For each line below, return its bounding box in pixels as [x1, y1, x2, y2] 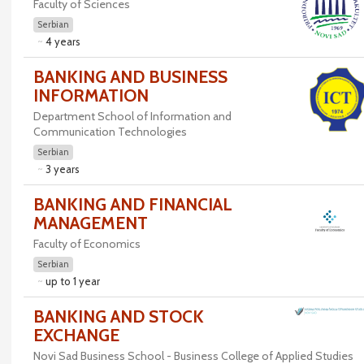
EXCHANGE [32, 325, 119, 345]
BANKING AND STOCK [32, 306, 204, 327]
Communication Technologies [32, 124, 187, 139]
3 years [45, 162, 80, 175]
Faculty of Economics [32, 236, 141, 251]
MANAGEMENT [32, 213, 148, 233]
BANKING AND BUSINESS [32, 67, 227, 87]
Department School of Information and [32, 109, 232, 123]
